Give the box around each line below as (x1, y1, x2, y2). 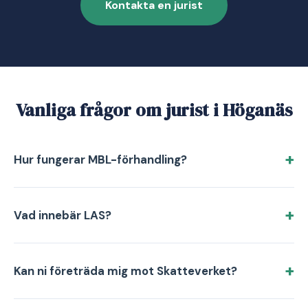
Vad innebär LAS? (14, 208, 111, 223)
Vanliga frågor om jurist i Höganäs (16, 98, 292, 122)
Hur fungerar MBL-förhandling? (14, 152, 187, 167)
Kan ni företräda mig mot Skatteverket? (14, 263, 237, 278)
